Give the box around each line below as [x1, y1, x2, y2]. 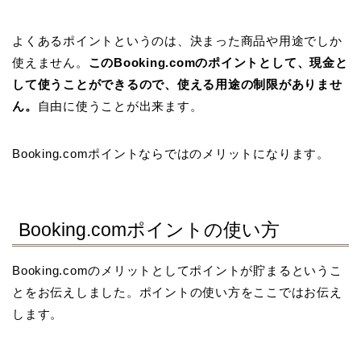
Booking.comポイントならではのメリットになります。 [12, 147, 330, 161]
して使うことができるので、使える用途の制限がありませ [12, 77, 342, 92]
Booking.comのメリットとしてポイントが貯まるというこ [12, 263, 342, 278]
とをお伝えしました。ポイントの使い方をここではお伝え [12, 285, 342, 300]
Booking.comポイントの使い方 [19, 219, 280, 241]
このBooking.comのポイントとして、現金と [88, 56, 348, 70]
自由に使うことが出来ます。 [37, 99, 203, 114]
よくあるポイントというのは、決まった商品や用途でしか [12, 34, 342, 48]
